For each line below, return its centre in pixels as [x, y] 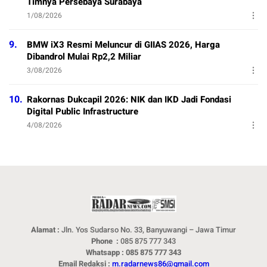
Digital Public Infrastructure [83, 112]
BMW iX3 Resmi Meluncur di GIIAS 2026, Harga [123, 45]
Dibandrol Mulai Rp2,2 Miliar [84, 57]
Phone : [105, 241]
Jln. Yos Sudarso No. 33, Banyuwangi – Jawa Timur [148, 230]
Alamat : [45, 230]
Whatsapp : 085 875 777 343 [133, 253]
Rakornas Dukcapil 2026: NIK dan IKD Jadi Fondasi [129, 100]
